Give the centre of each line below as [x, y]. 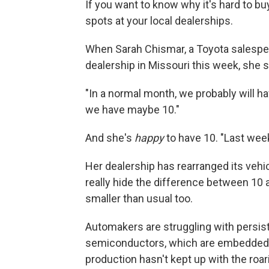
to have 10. [192, 138]
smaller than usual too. [139, 198]
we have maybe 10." [132, 109]
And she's [110, 138]
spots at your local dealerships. [159, 20]
